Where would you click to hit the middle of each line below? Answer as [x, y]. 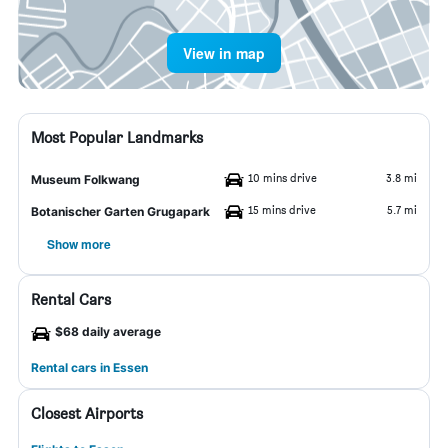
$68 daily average [108, 331]
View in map [224, 53]
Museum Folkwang [85, 179]
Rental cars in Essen [89, 367]
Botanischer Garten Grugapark [120, 211]
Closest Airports [87, 413]
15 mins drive [282, 209]
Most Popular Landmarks [117, 137]
